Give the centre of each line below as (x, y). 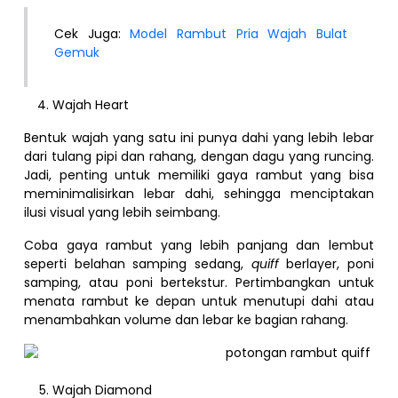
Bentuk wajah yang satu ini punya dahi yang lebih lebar (199, 137)
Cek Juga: (92, 33)
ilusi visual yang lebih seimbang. (123, 212)
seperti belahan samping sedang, (138, 263)
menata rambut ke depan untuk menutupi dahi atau (199, 301)
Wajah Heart (91, 104)
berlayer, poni (326, 263)
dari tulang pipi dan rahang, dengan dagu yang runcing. (199, 156)
